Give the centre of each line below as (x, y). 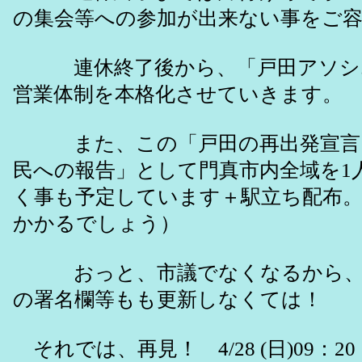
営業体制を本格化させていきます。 (178, 95)
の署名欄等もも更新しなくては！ (168, 300)
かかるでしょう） (97, 224)
